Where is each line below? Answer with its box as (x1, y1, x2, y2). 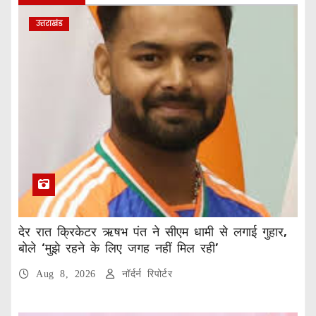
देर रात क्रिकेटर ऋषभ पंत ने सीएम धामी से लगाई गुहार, (18, 224, 287, 240)
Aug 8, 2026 (36, 269, 102, 279)
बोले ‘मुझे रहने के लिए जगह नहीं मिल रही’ (18, 241, 218, 256)
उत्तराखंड (36, 18, 62, 29)
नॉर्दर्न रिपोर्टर (116, 269, 172, 279)
